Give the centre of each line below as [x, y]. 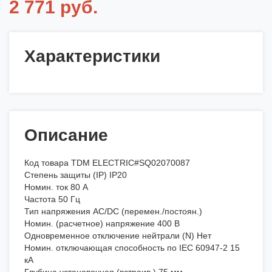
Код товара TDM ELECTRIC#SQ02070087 [107, 163]
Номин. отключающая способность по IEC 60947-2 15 [132, 248]
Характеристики [92, 56]
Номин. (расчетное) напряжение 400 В [102, 224]
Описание [66, 135]
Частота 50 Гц [52, 199]
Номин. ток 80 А [56, 187]
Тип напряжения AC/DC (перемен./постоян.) [113, 212]
